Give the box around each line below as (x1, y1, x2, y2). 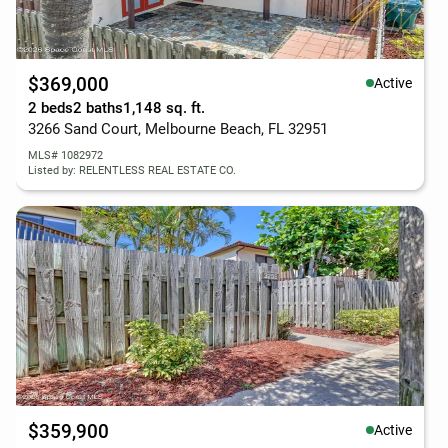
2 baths (73, 99, 123, 117)
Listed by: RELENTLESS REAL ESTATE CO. (28, 164, 236, 177)
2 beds (28, 99, 73, 117)
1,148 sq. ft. (123, 99, 205, 117)
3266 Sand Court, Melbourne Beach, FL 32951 (28, 120, 328, 138)
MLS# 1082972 (28, 149, 103, 162)
